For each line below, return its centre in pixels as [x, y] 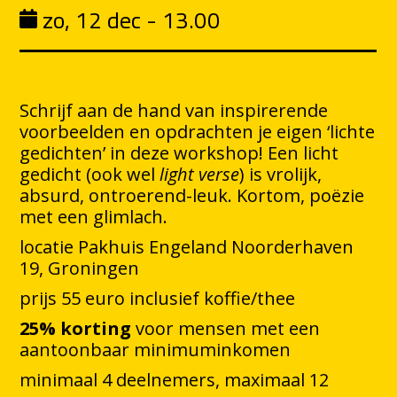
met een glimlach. [96, 217]
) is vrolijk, [281, 175]
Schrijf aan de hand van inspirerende [174, 111]
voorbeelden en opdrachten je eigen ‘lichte [198, 132]
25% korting [76, 329]
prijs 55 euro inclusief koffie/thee [158, 299]
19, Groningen [80, 269]
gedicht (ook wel [90, 175]
